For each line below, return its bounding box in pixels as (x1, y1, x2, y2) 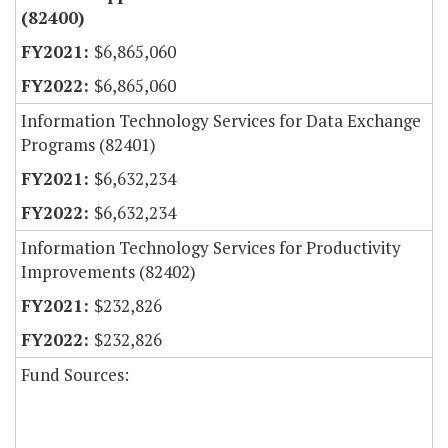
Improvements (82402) (21, 260, 196, 284)
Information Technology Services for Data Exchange (21, 109, 421, 133)
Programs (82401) (21, 133, 156, 157)
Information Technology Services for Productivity (21, 236, 401, 260)
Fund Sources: (21, 363, 129, 387)
